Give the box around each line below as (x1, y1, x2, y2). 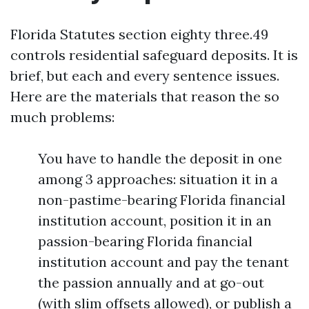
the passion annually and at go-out (38, 274, 264, 291)
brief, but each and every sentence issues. (10, 67, 279, 84)
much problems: (10, 108, 114, 126)
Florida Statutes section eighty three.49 (10, 26, 268, 43)
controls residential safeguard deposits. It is (10, 46, 298, 63)
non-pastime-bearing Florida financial (38, 191, 286, 208)
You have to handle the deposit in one (38, 150, 282, 167)
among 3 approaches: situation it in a (38, 170, 278, 188)
